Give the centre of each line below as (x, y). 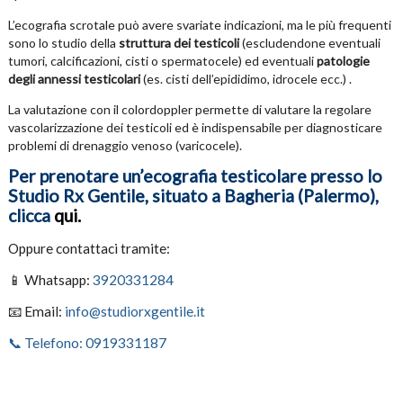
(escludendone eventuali (309, 43)
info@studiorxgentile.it (134, 312)
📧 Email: (36, 312)
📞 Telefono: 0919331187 (87, 343)
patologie (343, 61)
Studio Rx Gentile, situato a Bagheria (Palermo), (193, 196)
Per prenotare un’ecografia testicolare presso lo (195, 176)
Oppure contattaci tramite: (89, 249)
